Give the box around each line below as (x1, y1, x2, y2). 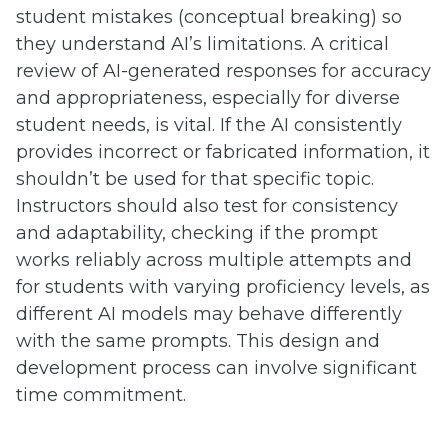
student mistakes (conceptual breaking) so (16, 5, 402, 28)
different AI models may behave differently (16, 302, 402, 325)
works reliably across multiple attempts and (16, 248, 412, 271)
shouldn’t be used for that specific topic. (16, 167, 374, 190)
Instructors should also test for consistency (16, 194, 398, 217)
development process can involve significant (16, 356, 417, 379)
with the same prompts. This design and (16, 329, 380, 352)
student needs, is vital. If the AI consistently (16, 113, 402, 136)
